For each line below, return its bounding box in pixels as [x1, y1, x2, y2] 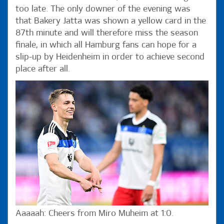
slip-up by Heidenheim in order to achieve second [15, 52, 204, 61]
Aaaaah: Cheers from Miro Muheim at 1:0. [15, 209, 173, 218]
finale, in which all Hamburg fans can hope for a [15, 40, 196, 49]
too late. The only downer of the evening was [15, 4, 190, 13]
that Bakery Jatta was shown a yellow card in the [15, 16, 206, 25]
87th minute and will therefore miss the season [15, 28, 198, 37]
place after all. [15, 64, 72, 73]
